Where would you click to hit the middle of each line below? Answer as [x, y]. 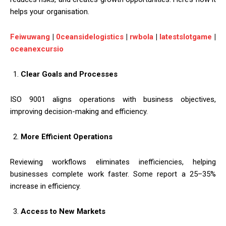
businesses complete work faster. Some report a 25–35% [113, 174]
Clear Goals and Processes [69, 74]
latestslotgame [186, 37]
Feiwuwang [30, 37]
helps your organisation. [50, 11]
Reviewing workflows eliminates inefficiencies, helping [113, 162]
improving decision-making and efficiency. [79, 111]
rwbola [142, 37]
